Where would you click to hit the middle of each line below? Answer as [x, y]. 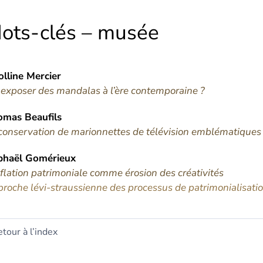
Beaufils [43, 117]
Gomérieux [50, 158]
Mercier [44, 76]
